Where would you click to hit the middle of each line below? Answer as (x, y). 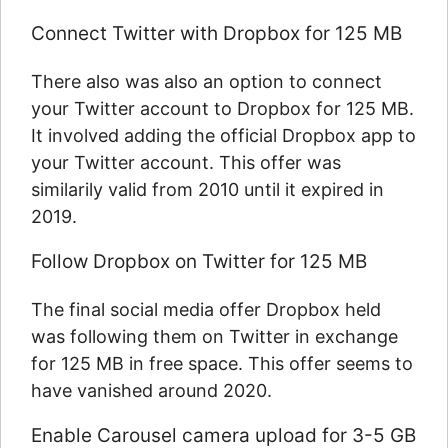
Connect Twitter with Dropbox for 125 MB (216, 33)
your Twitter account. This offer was (186, 162)
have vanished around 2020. (151, 390)
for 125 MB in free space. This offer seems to (222, 363)
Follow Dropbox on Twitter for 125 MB (199, 261)
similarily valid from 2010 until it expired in (207, 189)
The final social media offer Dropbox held (206, 309)
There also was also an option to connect (206, 81)
